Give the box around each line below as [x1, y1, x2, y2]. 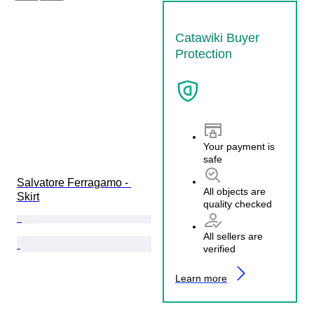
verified [203, 243, 235, 255]
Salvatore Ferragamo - [17, 176, 131, 189]
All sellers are [203, 231, 263, 243]
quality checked [203, 198, 272, 210]
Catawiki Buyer [175, 30, 259, 45]
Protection [175, 46, 232, 61]
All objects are [203, 186, 266, 198]
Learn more [175, 273, 227, 285]
